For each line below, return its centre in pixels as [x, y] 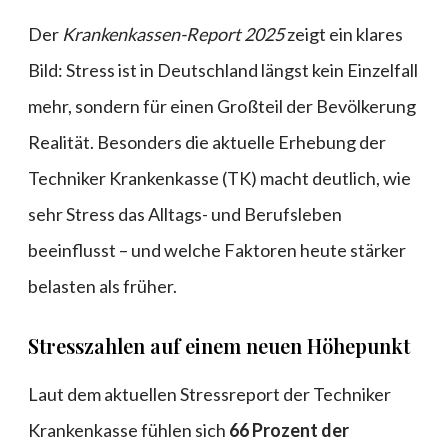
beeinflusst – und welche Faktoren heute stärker [217, 250]
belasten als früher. [102, 286]
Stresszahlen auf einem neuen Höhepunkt [219, 346]
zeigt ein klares [343, 34]
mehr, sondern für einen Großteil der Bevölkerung [222, 106]
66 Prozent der [289, 430]
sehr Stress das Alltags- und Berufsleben [185, 214]
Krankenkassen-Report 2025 [173, 34]
